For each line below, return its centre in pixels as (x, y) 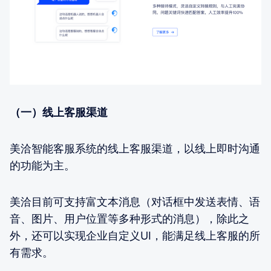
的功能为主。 (42, 165)
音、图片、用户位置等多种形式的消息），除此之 (129, 218)
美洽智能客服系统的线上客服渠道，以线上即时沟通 (135, 148)
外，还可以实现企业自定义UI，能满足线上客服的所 (135, 235)
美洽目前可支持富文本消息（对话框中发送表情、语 (135, 201)
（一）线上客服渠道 (59, 112)
